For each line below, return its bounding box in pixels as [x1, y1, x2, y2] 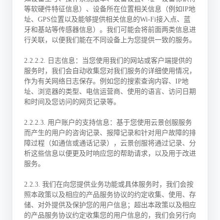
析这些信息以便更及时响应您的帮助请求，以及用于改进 [24, 150, 196, 157]
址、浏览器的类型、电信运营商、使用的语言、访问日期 [24, 88, 196, 95]
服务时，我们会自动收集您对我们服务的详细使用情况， [24, 67, 196, 75]
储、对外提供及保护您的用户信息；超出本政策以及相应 [24, 201, 196, 209]
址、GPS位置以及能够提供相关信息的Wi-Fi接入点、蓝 [24, 16, 191, 23]
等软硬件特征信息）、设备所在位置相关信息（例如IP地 [24, 5, 195, 13]
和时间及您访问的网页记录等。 [24, 98, 120, 106]
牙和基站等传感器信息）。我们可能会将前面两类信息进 [24, 26, 196, 33]
